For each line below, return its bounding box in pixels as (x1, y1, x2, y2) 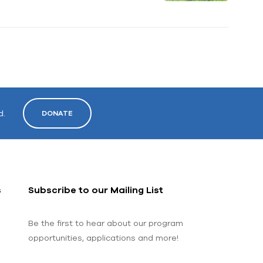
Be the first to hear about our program (28, 218, 183, 228)
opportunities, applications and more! (28, 232, 178, 242)
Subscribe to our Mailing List (28, 184, 163, 195)
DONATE (42, 109, 73, 117)
